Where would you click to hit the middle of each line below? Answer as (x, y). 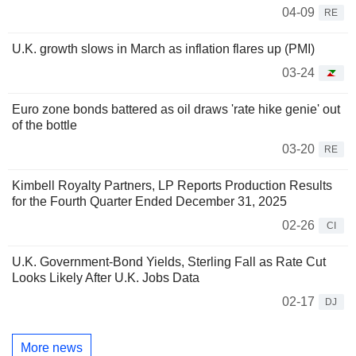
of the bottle (44, 126)
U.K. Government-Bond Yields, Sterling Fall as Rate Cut (169, 262)
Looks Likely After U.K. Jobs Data (106, 278)
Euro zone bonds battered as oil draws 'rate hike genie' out (176, 110)
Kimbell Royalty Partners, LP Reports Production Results (172, 186)
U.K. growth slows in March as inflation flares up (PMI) (163, 49)
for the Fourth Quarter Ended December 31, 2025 (149, 202)
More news (52, 347)
